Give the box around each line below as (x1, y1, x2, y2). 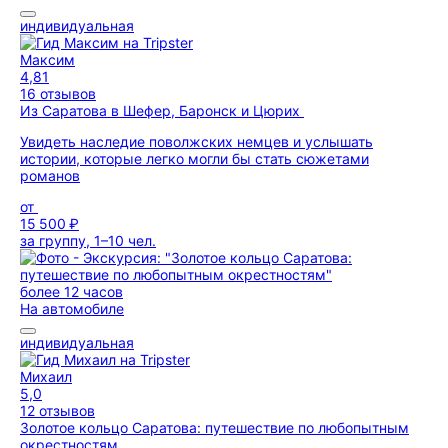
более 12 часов (20, 283, 123, 300)
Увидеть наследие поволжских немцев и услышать (20, 133, 373, 150)
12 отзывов (20, 402, 95, 419)
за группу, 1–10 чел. (20, 232, 156, 249)
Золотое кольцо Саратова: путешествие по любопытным (20, 419, 409, 436)
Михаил (20, 368, 72, 385)
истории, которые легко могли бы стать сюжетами (20, 150, 369, 167)
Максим (20, 51, 75, 68)
